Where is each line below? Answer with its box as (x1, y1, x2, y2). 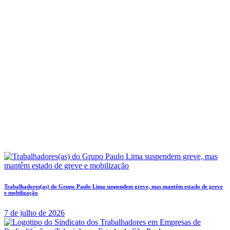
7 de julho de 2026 (4, 208, 65, 217)
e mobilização (4, 189, 38, 196)
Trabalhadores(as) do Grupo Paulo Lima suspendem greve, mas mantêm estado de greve (4, 183, 223, 189)
